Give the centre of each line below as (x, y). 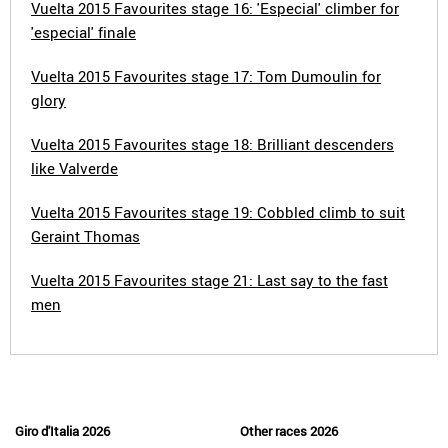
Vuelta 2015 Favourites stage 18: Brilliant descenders (212, 144)
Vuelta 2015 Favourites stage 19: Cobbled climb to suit (218, 212)
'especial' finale (83, 32)
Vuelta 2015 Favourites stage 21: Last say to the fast (209, 280)
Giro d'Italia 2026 (62, 431)
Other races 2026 (289, 431)
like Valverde (74, 168)
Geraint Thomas (85, 236)
